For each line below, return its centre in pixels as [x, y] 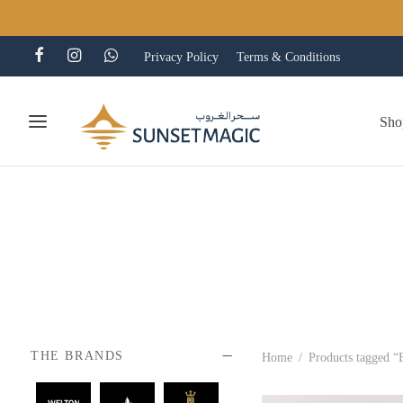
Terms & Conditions [288, 56]
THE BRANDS [77, 355]
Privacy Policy [181, 56]
